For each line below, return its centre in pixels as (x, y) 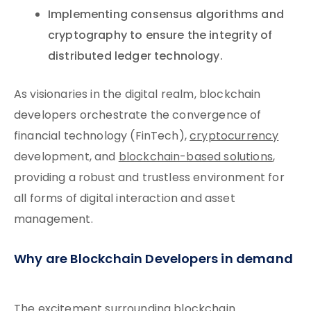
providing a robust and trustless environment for (149, 178)
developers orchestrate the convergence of (138, 116)
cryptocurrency (234, 137)
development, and (66, 158)
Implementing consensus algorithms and (166, 15)
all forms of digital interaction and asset (125, 199)
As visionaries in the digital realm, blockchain (137, 95)
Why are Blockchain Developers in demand (154, 260)
